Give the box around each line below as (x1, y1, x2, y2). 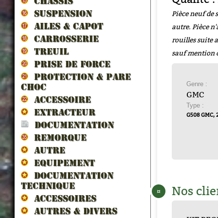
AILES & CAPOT (28, 22, 103, 30)
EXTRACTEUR (28, 109, 95, 116)
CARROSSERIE (28, 35, 99, 42)
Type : (186, 102, 204, 109)
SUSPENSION (28, 10, 92, 17)
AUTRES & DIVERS (28, 207, 117, 215)
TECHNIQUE (21, 182, 75, 189)
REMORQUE (28, 134, 87, 141)
